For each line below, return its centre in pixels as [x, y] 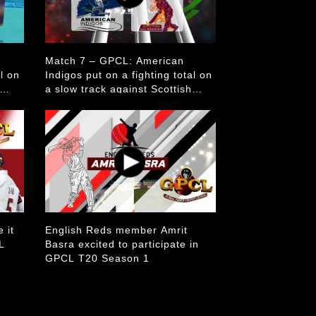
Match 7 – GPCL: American [114, 61]
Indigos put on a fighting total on [128, 75]
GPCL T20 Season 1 [97, 258]
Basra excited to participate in [122, 244]
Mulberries [72, 103]
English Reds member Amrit [116, 230]
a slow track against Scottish [118, 89]
